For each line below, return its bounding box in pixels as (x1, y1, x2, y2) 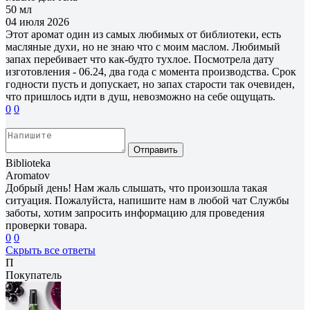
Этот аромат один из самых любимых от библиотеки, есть (6, 28, 281, 40)
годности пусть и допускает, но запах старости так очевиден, (6, 77, 295, 90)
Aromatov (6, 169, 50, 181)
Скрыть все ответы (6, 244, 95, 256)
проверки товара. (6, 219, 87, 231)
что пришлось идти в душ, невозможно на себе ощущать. (6, 90, 275, 102)
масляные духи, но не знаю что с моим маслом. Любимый (6, 40, 280, 53)
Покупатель (6, 268, 62, 281)
